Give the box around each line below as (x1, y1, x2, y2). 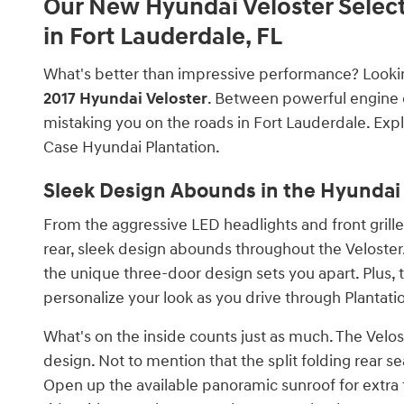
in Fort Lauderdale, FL (43, 22, 282, 52)
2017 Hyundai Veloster (43, 87, 207, 109)
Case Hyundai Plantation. (43, 136, 220, 158)
